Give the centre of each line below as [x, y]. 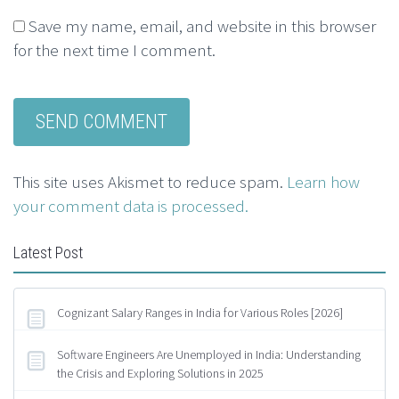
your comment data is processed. [131, 206]
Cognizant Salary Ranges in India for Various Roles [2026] [200, 313]
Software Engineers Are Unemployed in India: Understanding [209, 355]
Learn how [323, 182]
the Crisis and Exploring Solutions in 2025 [160, 374]
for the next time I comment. [114, 50]
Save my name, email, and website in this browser [202, 26]
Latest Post [48, 253]
